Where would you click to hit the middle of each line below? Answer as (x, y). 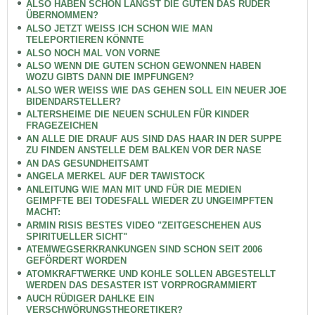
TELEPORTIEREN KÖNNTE (85, 39)
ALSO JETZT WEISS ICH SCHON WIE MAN (119, 28)
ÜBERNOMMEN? (62, 15)
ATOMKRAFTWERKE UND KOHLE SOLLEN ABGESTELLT (150, 274)
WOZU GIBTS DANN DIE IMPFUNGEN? (110, 77)
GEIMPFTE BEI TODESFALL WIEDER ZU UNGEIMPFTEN (149, 201)
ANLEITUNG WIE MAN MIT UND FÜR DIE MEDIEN (133, 189)
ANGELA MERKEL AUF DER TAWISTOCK (115, 176)
